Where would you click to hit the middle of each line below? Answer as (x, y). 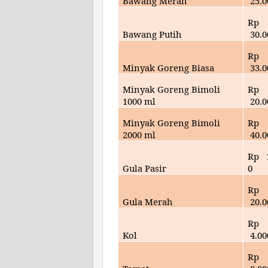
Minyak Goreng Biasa (169, 67)
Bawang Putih (152, 34)
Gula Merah (148, 201)
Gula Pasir (145, 168)
